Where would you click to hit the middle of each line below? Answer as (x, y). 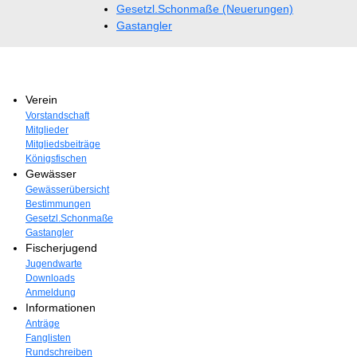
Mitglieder (47, 130)
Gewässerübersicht (67, 190)
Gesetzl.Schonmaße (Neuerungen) (205, 9)
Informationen (61, 308)
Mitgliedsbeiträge (63, 144)
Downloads (50, 278)
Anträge (43, 324)
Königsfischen (56, 159)
